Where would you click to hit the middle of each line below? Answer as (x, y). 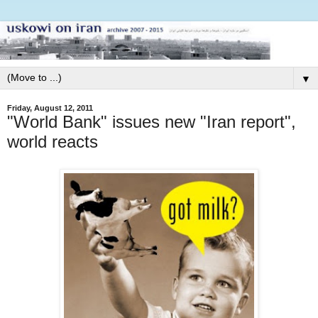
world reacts (53, 141)
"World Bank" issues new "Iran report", (152, 121)
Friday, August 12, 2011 (50, 108)
